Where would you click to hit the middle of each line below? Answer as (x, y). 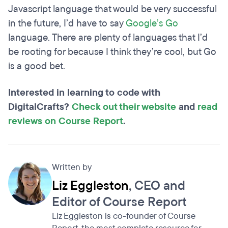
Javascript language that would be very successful (112, 9)
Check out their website (124, 107)
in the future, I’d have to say (67, 24)
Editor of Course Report (119, 202)
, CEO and (157, 186)
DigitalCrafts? (40, 107)
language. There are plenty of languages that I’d (108, 38)
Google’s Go (152, 24)
